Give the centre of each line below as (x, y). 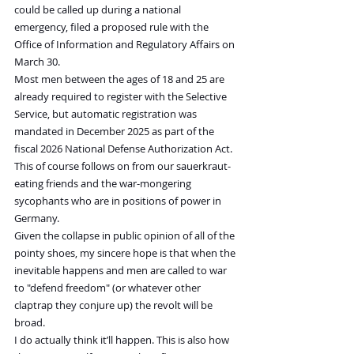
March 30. (37, 62)
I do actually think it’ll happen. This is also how (123, 340)
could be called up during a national (99, 10)
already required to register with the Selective (122, 97)
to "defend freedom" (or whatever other (109, 288)
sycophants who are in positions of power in (119, 201)
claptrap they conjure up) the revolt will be (115, 305)
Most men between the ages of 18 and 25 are (121, 79)
